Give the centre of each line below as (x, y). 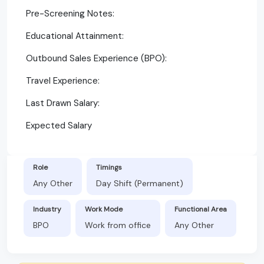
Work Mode (104, 209)
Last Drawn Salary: (63, 103)
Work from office (118, 225)
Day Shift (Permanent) (140, 183)
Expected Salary (59, 125)
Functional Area (201, 209)
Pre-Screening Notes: (70, 13)
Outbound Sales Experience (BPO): (96, 58)
